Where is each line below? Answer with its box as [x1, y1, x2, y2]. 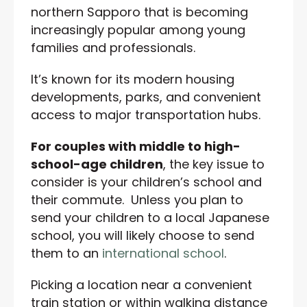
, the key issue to [163, 155, 265, 173]
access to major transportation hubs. [31, 106, 260, 123]
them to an [31, 244, 102, 262]
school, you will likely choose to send [31, 226, 254, 244]
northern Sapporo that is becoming [31, 3, 248, 21]
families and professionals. [31, 38, 195, 56]
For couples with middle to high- [31, 137, 241, 155]
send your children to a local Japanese [31, 208, 269, 226]
